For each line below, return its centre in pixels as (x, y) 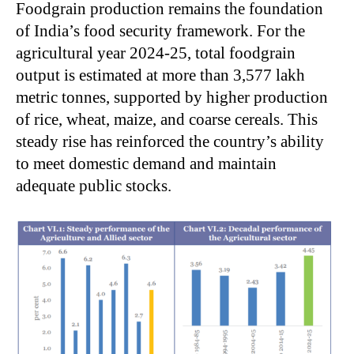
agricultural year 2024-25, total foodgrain (156, 53)
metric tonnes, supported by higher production (172, 97)
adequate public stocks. (94, 185)
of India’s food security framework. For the (160, 30)
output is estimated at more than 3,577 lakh (160, 75)
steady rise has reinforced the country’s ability (170, 141)
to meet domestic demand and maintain (146, 163)
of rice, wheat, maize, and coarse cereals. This (167, 119)
